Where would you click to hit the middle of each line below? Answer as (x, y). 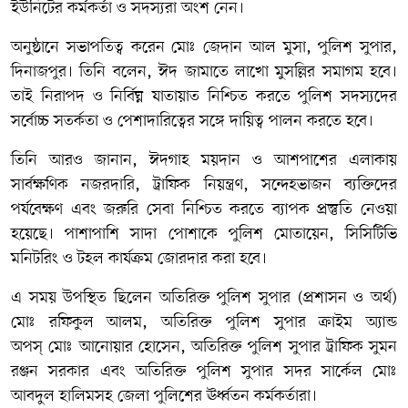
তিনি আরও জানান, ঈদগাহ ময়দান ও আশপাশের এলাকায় (204, 160)
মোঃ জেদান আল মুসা (239, 47)
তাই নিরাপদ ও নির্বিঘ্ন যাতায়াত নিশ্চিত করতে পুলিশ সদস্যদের (204, 96)
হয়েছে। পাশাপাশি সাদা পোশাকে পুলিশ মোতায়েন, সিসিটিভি (204, 234)
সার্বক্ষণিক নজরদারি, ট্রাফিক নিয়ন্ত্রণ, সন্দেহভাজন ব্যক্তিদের (204, 184)
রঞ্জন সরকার (51, 371)
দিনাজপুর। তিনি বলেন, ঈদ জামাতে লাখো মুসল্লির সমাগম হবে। (204, 71)
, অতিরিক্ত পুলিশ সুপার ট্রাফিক (274, 347)
